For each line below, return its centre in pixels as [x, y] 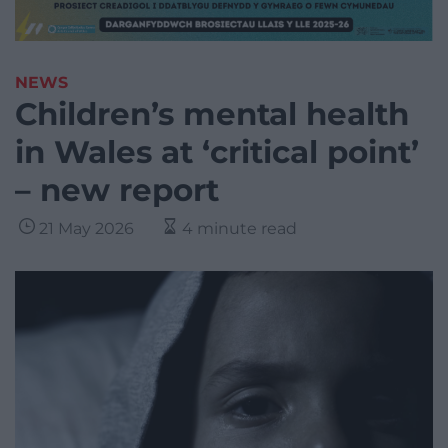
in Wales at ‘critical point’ [217, 152]
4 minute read [239, 229]
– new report [117, 190]
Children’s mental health [212, 114]
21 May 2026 [86, 229]
